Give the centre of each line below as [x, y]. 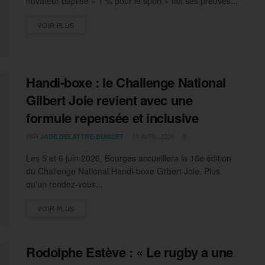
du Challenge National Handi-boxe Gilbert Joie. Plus [123, 171]
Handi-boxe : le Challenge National [126, 82]
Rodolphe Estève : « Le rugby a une [130, 252]
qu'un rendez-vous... [64, 184]
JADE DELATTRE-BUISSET [82, 136]
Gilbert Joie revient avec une [109, 100]
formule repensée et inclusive [112, 117]
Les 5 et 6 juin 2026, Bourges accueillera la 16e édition [129, 158]
